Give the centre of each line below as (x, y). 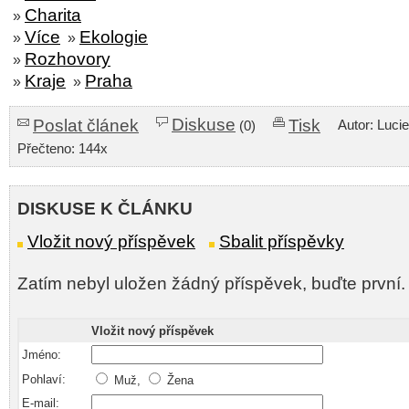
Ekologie (114, 37)
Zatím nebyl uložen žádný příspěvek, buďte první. (211, 283)
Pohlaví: (44, 379)
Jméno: (42, 355)
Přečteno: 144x (63, 149)
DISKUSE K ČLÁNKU (105, 209)
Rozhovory (68, 59)
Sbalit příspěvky (282, 241)
